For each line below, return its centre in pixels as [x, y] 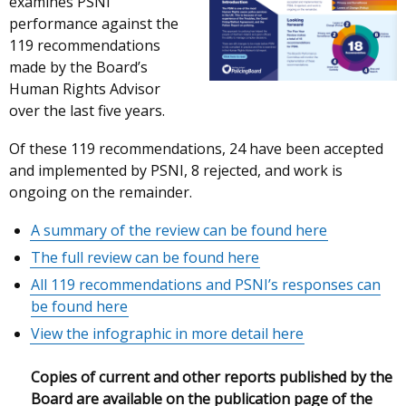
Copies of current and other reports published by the [212, 377]
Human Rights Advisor [85, 88]
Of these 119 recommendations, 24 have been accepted [196, 148]
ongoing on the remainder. [102, 192]
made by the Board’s [78, 67]
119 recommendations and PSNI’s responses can [216, 284]
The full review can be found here [145, 257]
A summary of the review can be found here [179, 230]
